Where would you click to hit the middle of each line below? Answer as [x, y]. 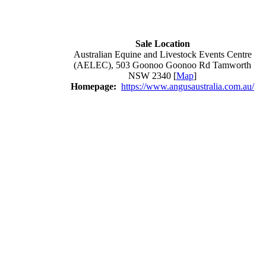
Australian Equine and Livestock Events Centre [162, 55]
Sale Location [162, 44]
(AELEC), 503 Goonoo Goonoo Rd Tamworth [162, 65]
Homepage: [95, 87]
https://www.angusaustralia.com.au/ [188, 87]
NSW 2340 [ [152, 76]
